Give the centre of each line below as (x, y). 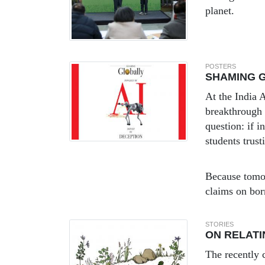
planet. (220, 11)
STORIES (219, 224)
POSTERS (221, 67)
